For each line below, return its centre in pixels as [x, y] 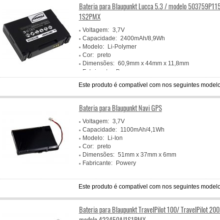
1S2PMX [90, 16]
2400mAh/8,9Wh [142, 38]
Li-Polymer [122, 47]
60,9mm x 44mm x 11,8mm [153, 63]
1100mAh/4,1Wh [142, 130]
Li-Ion [115, 138]
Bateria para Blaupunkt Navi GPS [120, 108]
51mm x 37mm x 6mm [147, 155]
